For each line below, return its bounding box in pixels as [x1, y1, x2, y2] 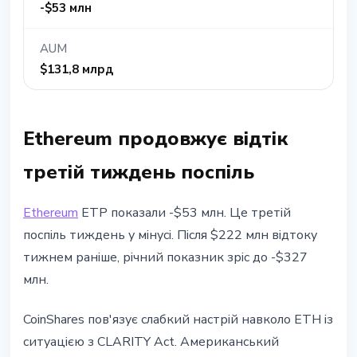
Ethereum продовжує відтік [23, 126, 288, 152]
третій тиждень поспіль [23, 159, 254, 186]
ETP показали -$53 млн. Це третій [78, 204, 291, 222]
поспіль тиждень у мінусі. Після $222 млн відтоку [23, 226, 317, 245]
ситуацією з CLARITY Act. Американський [23, 333, 279, 351]
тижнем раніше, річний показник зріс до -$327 [23, 249, 308, 267]
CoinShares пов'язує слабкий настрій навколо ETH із [23, 311, 333, 329]
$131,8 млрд [40, 61, 113, 78]
